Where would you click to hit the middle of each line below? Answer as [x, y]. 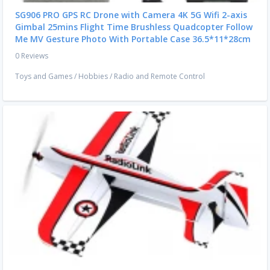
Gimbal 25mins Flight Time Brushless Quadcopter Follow [134, 27]
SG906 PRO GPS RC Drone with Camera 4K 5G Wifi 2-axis [131, 15]
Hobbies [93, 77]
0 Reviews [32, 56]
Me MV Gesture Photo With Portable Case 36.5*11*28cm [133, 39]
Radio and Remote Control [159, 77]
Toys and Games [44, 77]
